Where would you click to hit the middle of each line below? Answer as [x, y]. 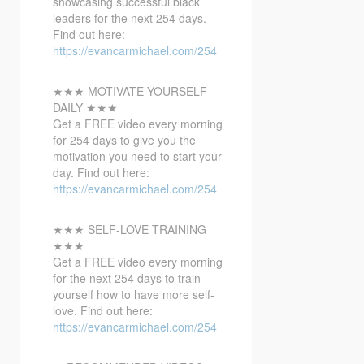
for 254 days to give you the [124, 139]
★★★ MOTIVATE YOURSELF [130, 91]
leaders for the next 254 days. [130, 17]
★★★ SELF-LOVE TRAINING [130, 229]
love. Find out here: [103, 310]
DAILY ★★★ [85, 107]
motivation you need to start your [137, 156]
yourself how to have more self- [134, 294]
